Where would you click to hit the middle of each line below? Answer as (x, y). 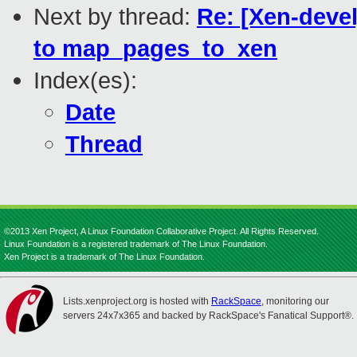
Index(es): (85, 80)
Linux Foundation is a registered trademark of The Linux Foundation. (136, 244)
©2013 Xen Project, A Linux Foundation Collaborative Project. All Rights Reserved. (161, 231)
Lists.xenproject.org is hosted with (137, 301)
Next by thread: (115, 17)
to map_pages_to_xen (155, 49)
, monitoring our (295, 301)
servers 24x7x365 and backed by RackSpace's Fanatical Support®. (208, 316)
